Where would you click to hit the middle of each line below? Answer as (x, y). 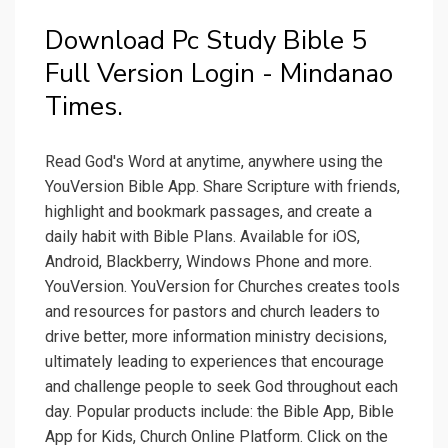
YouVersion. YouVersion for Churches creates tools (222, 287)
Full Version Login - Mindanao (219, 74)
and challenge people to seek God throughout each (221, 387)
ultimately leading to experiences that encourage (214, 362)
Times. (84, 107)
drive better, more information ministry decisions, (216, 337)
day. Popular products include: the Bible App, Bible (219, 412)
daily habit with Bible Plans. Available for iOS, (202, 237)
